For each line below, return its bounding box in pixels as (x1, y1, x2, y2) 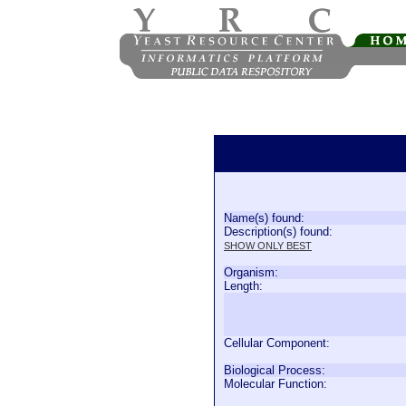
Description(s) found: (224, 225, 333, 238)
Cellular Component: (224, 336, 330, 350)
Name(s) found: (224, 211, 304, 225)
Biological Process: (224, 363, 325, 377)
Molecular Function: (224, 377, 327, 391)
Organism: (224, 266, 278, 279)
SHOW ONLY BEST (224, 240, 312, 251)
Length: (224, 279, 263, 293)
